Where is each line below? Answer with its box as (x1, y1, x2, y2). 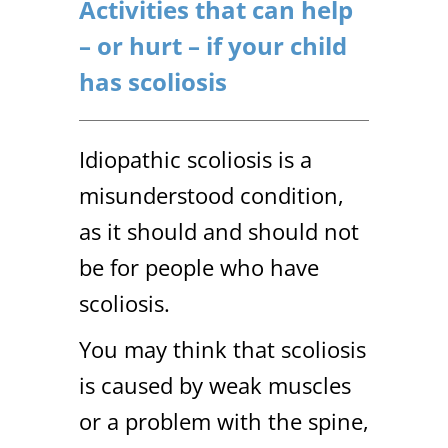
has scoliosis (79, 64, 227, 98)
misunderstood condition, (79, 179, 344, 210)
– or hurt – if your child (79, 28, 347, 62)
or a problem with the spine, (79, 405, 369, 436)
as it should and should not (79, 215, 359, 246)
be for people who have (79, 251, 319, 282)
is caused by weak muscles (79, 369, 351, 400)
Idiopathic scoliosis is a (79, 143, 312, 174)
